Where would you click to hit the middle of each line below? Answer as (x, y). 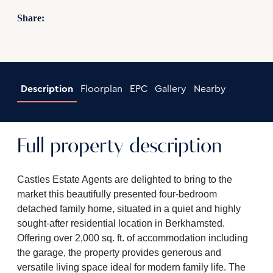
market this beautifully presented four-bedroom (117, 194)
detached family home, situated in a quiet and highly (129, 209)
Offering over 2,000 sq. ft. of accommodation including (132, 238)
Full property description (119, 147)
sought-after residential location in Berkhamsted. (121, 223)
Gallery (170, 89)
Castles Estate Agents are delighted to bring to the (124, 179)
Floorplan (101, 89)
